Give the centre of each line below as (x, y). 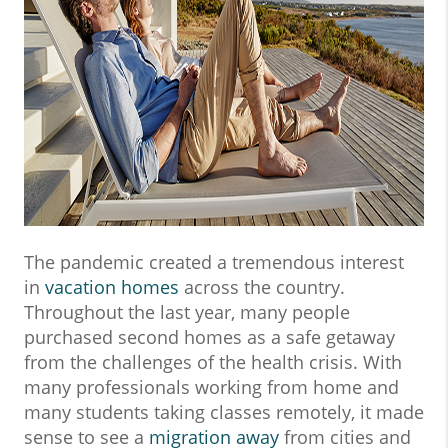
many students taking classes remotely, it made (224, 412)
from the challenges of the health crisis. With (213, 362)
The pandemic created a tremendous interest (214, 262)
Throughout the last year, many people (187, 312)
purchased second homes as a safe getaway (209, 337)
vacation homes (112, 287)
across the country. (262, 287)
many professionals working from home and (211, 387)
